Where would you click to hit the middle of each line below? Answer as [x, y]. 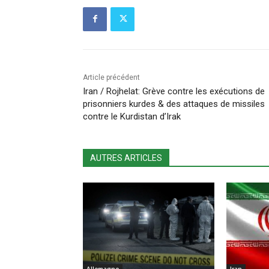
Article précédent [111, 77]
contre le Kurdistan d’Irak [132, 116]
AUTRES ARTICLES [126, 158]
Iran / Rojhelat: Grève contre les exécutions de [174, 91]
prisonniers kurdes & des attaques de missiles [174, 104]
